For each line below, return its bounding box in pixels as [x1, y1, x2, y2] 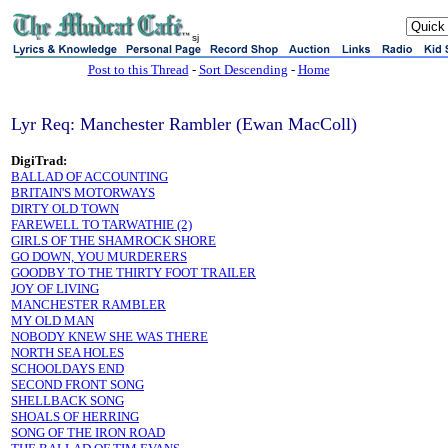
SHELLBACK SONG [11, 393, 124, 408]
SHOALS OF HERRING [11, 409, 139, 424]
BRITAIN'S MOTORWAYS [11, 185, 155, 200]
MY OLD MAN [11, 313, 94, 328]
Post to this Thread [87, 62, 189, 77]
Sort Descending [198, 62, 288, 77]
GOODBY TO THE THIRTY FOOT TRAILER [11, 265, 256, 280]
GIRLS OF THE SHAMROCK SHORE [11, 233, 216, 248]
